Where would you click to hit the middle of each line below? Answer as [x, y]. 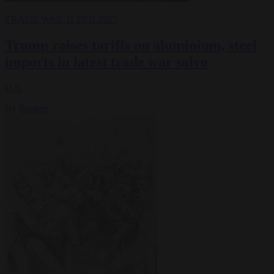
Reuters [34, 109]
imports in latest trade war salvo [106, 62]
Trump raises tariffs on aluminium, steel [131, 46]
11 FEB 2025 [91, 20]
